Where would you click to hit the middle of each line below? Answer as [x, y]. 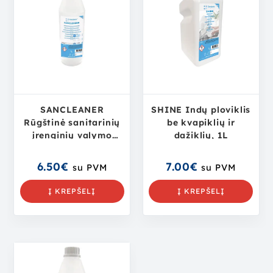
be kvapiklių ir [201, 122]
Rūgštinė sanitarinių [72, 122]
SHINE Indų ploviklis [201, 109]
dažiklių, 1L [201, 135]
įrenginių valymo [72, 135]
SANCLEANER [72, 109]
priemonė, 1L [72, 148]
